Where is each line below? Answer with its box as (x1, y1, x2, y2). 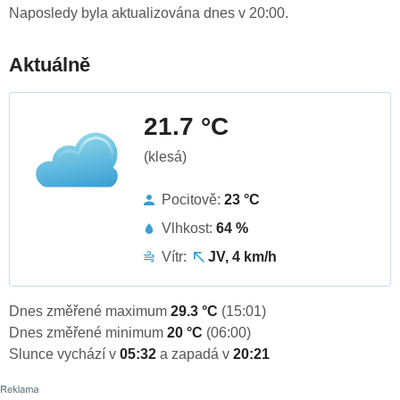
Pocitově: (162, 192, 224, 208)
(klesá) (144, 149, 187, 165)
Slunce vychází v (9, 346, 120, 362)
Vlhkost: (162, 221, 216, 237)
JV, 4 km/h (208, 249, 277, 265)
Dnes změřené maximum (9, 304, 171, 320)
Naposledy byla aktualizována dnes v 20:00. (9, 5, 288, 21)
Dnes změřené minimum (9, 325, 167, 341)
